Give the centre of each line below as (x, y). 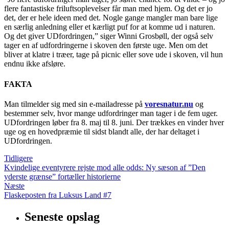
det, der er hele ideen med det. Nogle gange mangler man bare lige (111, 18)
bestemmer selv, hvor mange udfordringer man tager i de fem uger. (111, 113)
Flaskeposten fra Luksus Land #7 (58, 195)
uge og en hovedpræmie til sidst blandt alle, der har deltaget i (102, 131)
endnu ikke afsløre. (35, 64)
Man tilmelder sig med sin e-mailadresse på (74, 104)
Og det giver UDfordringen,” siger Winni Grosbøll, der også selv (109, 36)
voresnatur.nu (169, 104)
